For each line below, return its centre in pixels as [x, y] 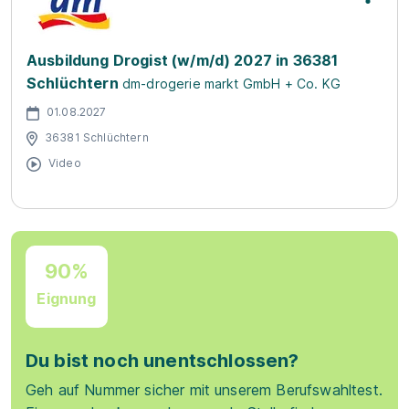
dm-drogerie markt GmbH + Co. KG [231, 84]
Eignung [67, 298]
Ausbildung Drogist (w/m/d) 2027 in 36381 [183, 60]
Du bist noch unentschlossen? [163, 361]
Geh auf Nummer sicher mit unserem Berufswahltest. [204, 390]
